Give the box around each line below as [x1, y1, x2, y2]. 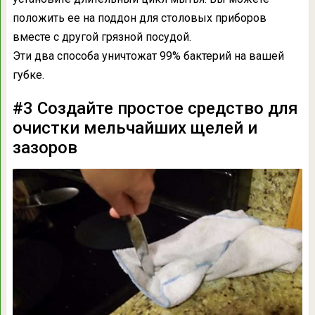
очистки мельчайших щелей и [12, 117, 257, 138]
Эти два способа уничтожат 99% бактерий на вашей [12, 49, 284, 63]
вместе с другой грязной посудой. [12, 30, 191, 44]
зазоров [12, 137, 77, 157]
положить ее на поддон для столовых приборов [12, 11, 266, 25]
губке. [12, 67, 44, 82]
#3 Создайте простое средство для [12, 98, 298, 118]
